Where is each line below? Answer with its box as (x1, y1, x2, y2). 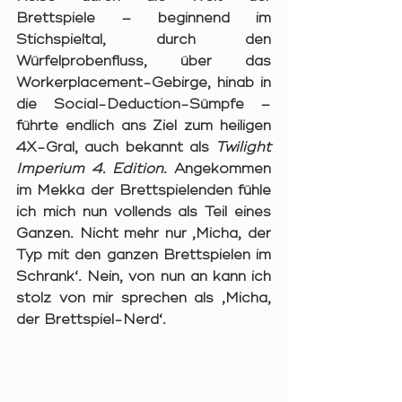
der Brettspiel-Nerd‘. (16, 310, 166, 329)
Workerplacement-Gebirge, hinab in (16, 74, 271, 92)
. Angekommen (163, 160, 271, 179)
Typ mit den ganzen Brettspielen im (16, 246, 271, 265)
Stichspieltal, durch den (16, 31, 271, 49)
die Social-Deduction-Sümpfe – (16, 95, 271, 114)
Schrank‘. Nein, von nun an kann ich (16, 267, 271, 286)
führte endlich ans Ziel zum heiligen (16, 117, 271, 135)
